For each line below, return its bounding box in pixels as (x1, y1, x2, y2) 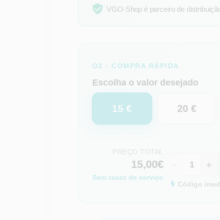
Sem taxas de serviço (92, 173, 164, 181)
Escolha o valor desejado (92, 78, 198, 87)
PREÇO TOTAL (112, 148, 164, 156)
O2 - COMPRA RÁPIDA (92, 62, 179, 70)
